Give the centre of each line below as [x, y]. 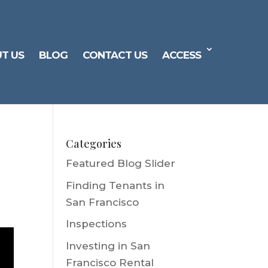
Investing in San [108, 246]
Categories [94, 144]
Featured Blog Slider [121, 163]
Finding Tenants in [115, 185]
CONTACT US [115, 55]
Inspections [97, 224]
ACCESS [182, 55]
